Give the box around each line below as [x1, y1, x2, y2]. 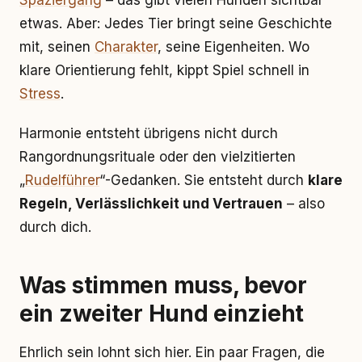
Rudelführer [25, 172, 99, 188]
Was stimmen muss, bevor [19, 271, 307, 299]
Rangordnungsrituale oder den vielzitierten [19, 149, 296, 165]
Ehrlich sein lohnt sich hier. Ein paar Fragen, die [19, 344, 325, 360]
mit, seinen [19, 39, 95, 55]
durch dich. [19, 219, 91, 235]
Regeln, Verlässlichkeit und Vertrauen [19, 196, 283, 212]
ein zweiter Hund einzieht [19, 300, 304, 327]
